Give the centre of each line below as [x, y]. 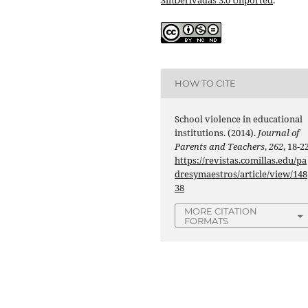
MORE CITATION [221, 211]
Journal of [279, 133]
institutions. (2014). [217, 133]
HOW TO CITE [206, 84]
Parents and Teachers [220, 146]
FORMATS [207, 221]
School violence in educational [239, 119]
